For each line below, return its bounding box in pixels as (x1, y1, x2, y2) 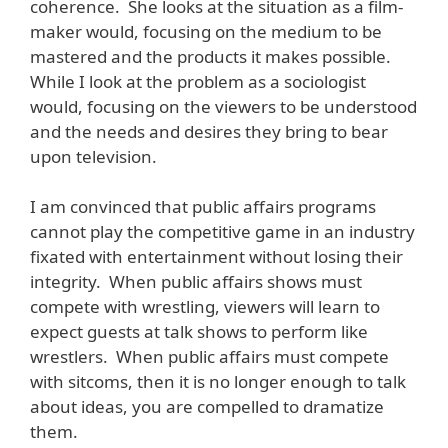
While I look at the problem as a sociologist (30, 69, 366, 93)
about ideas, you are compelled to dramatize (30, 395, 384, 419)
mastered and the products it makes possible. (30, 44, 395, 68)
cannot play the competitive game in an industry (30, 220, 415, 244)
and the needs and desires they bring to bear (30, 119, 388, 143)
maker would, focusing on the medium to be (30, 19, 382, 43)
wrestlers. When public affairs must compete (30, 345, 389, 369)
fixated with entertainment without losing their (30, 245, 403, 269)
